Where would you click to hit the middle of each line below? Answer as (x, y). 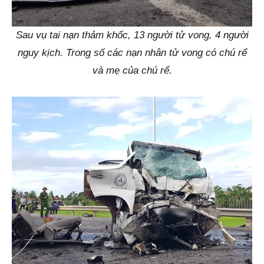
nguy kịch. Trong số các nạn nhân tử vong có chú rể (132, 52)
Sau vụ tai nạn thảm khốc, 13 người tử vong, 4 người (132, 35)
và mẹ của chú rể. (132, 70)
